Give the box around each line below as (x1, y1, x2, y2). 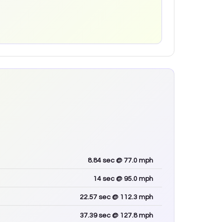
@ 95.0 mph (114, 175, 153, 183)
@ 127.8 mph (111, 212, 153, 220)
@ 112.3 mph (111, 194, 153, 201)
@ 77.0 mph (114, 157, 153, 165)
